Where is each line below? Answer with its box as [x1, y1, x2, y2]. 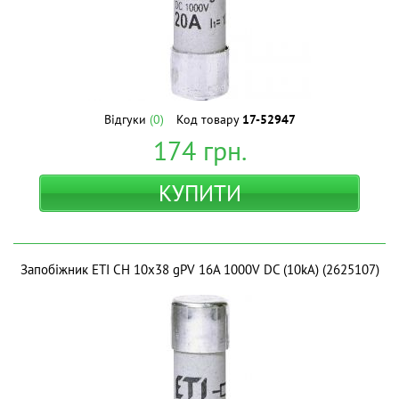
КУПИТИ [158, 179, 241, 208]
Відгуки [103, 111, 150, 127]
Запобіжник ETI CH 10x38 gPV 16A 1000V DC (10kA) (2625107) [20, 261, 379, 278]
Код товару [175, 111, 242, 127]
